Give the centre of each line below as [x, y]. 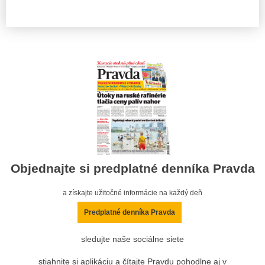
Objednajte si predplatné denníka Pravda [132, 168]
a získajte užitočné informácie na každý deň [132, 193]
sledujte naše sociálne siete [132, 240]
